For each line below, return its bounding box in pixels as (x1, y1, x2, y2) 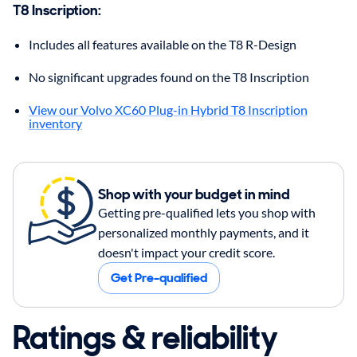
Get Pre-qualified (110, 269, 207, 286)
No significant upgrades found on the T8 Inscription (29, 69, 309, 84)
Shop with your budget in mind (97, 184, 290, 204)
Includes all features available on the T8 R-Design (29, 36, 296, 52)
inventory (29, 115, 82, 131)
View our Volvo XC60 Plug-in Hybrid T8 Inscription (29, 101, 308, 117)
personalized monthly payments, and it (97, 224, 309, 240)
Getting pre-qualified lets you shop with (97, 204, 316, 220)
